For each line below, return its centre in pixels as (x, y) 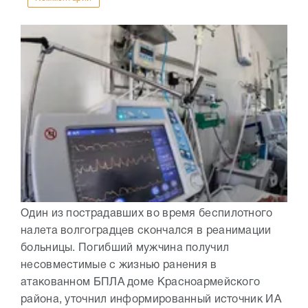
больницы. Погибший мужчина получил (125, 249)
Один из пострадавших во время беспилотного (147, 214)
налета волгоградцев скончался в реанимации (146, 231)
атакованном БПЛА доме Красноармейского (141, 283)
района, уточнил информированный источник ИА (151, 300)
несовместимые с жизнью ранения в (119, 266)
